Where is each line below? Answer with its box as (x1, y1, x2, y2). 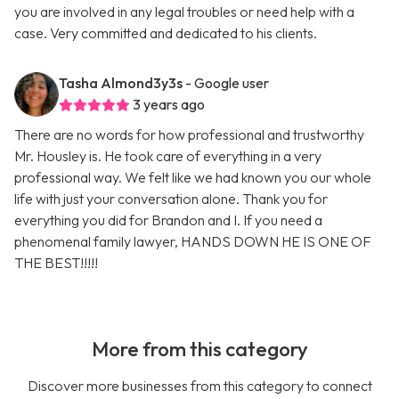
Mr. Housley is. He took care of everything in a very (14, 147, 322, 166)
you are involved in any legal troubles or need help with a (14, 3, 354, 21)
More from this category (91, 337, 308, 362)
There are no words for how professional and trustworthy (14, 126, 364, 144)
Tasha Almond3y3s (59, 74, 183, 93)
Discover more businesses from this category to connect (27, 377, 372, 395)
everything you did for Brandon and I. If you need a (14, 211, 322, 230)
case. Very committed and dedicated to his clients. (14, 24, 317, 43)
